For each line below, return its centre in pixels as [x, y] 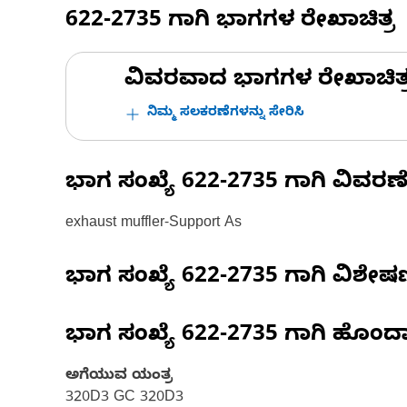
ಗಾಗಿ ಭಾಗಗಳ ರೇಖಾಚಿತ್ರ [278, 23]
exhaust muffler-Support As [154, 224]
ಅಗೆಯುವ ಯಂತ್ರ [119, 377]
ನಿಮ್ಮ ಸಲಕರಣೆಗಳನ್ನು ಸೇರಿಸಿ [226, 114]
